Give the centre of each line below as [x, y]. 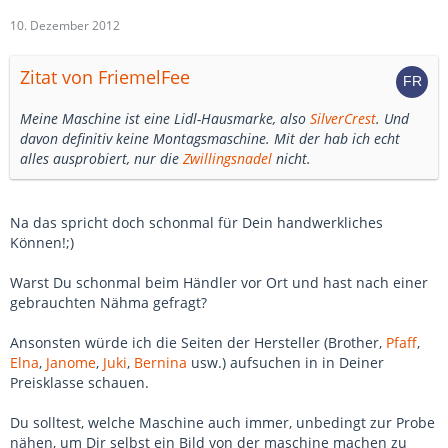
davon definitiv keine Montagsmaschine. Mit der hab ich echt [210, 138]
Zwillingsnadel [227, 158]
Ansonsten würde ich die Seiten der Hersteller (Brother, [198, 342]
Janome [71, 362]
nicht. [291, 158]
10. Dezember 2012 [65, 25]
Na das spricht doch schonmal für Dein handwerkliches [196, 222]
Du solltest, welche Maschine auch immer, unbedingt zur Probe [222, 422]
